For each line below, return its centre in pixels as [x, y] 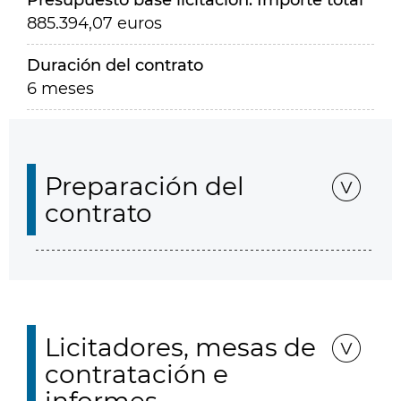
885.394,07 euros [94, 23]
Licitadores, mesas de [180, 347]
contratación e [137, 374]
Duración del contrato [115, 65]
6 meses [60, 89]
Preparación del [145, 186]
